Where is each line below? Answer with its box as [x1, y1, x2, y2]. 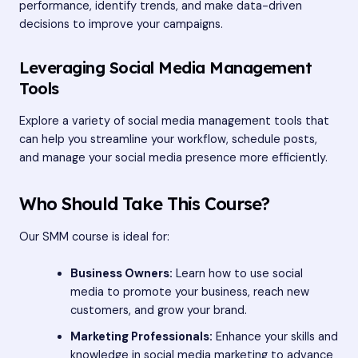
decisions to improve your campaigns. [19, 17, 223, 33]
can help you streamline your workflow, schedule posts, [19, 132, 317, 148]
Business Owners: [70, 265, 173, 281]
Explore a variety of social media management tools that [19, 113, 329, 129]
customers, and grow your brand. [70, 302, 247, 318]
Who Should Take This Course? [19, 192, 269, 214]
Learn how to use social [172, 265, 303, 281]
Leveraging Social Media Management [19, 58, 312, 78]
